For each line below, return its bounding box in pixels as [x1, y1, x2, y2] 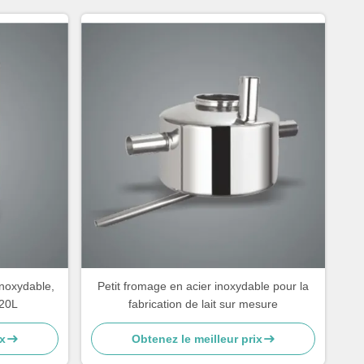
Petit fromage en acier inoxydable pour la [97, 279, 309, 292]
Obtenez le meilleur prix [131, 332, 262, 345]
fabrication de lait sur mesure [128, 297, 278, 310]
